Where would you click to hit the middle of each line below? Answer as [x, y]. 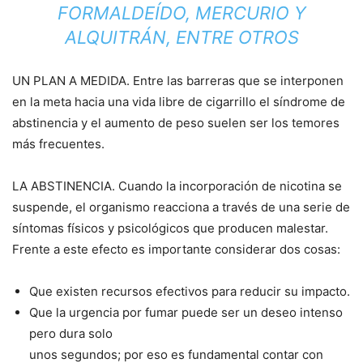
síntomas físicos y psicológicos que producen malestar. [170, 228]
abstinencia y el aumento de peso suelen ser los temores [176, 122]
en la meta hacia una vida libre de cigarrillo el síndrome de [179, 101]
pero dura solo [71, 333]
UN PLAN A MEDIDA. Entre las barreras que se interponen [178, 80]
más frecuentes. [58, 143]
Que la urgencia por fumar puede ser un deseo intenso [186, 312]
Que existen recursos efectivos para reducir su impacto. [190, 291]
